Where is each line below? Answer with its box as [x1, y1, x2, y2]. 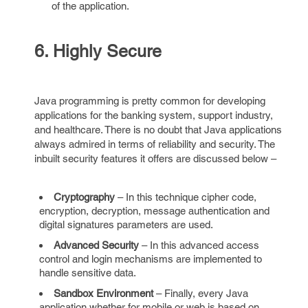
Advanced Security [54, 239, 139, 251]
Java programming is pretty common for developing [34, 95, 265, 107]
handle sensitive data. [39, 267, 136, 278]
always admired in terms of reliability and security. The [34, 138, 275, 150]
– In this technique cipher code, [118, 191, 256, 203]
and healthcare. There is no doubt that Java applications [34, 124, 282, 135]
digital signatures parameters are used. [39, 219, 213, 230]
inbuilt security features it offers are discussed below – [34, 153, 276, 164]
